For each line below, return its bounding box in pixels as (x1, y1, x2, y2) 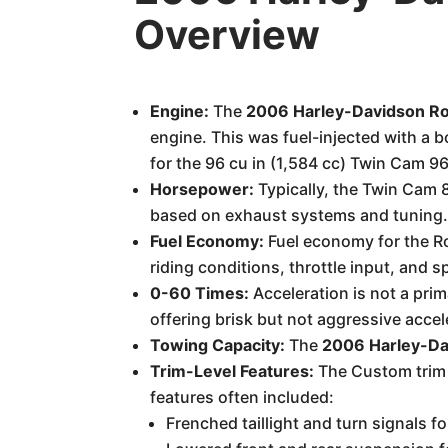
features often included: (150, 387, 335, 407)
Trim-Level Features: (150, 361, 315, 381)
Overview (134, 10, 321, 59)
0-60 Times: (150, 283, 250, 303)
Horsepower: (150, 179, 255, 199)
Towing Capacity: (150, 335, 286, 355)
